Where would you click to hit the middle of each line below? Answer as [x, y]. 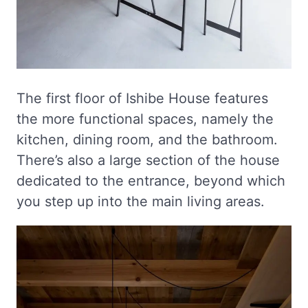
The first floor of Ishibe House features [142, 98]
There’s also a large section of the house [148, 160]
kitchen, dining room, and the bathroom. [147, 139]
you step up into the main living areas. [141, 201]
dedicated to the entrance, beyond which [151, 180]
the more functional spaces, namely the [145, 119]
